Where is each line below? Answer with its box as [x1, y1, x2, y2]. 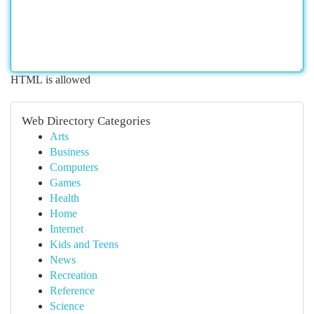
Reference [50, 285, 95, 296]
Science [50, 300, 84, 312]
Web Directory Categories [22, 114, 151, 128]
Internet [50, 223, 83, 235]
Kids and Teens [50, 238, 118, 250]
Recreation [50, 269, 97, 281]
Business [50, 146, 89, 158]
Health [50, 192, 79, 204]
